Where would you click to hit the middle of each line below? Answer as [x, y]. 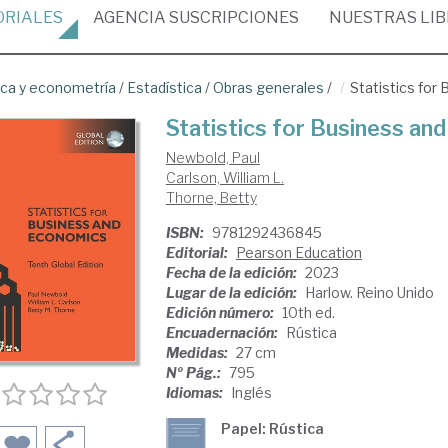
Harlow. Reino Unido [369, 292]
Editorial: [198, 252]
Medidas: [198, 352]
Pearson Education [298, 252]
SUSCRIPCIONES [232, 17]
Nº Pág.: [194, 372]
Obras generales [268, 87]
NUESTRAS [374, 17]
